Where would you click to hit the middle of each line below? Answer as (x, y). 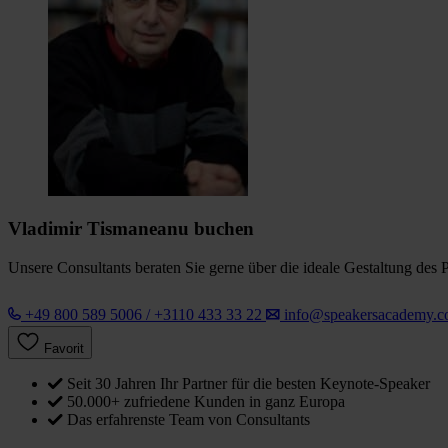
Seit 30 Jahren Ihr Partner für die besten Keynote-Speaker (248, 384)
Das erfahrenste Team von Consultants (188, 420)
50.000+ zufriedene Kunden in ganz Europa (206, 402)
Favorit (64, 349)
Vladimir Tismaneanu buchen (131, 229)
